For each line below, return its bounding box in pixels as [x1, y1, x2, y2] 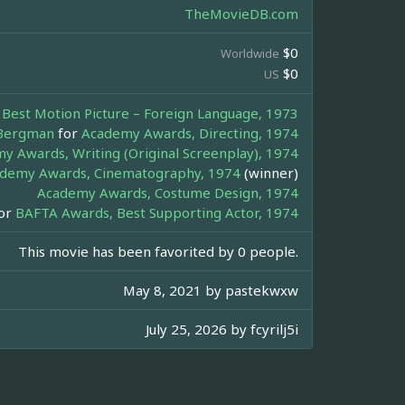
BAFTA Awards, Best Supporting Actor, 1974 [15, 203, 298, 222]
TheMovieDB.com [184, 5, 298, 24]
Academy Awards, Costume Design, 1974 [37, 184, 298, 202]
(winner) [240, 164, 298, 183]
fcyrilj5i [250, 320, 298, 339]
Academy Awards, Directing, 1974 [81, 124, 298, 143]
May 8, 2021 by [123, 281, 225, 300]
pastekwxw [225, 281, 298, 300]
